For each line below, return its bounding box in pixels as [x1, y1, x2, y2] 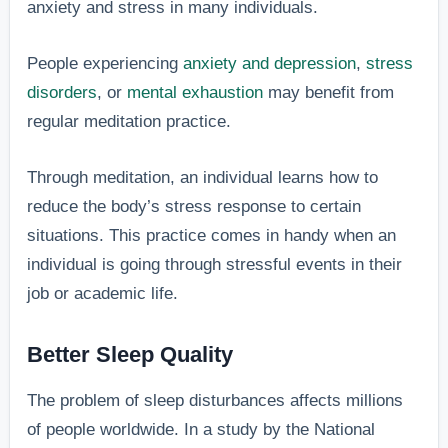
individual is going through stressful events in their [27, 255, 403, 275]
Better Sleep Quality [27, 342, 234, 368]
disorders [27, 83, 98, 103]
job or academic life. [27, 284, 179, 304]
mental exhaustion [127, 83, 264, 103]
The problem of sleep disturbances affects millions [27, 390, 404, 410]
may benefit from [263, 83, 395, 103]
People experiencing [27, 54, 184, 74]
